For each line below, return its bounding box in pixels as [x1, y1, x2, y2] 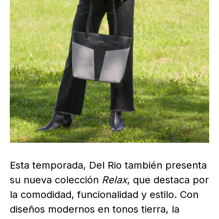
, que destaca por [127, 174, 209, 186]
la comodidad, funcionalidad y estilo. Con [10, 188, 198, 200]
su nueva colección [10, 174, 102, 186]
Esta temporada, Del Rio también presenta [10, 159, 207, 171]
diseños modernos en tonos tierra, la [10, 203, 179, 215]
